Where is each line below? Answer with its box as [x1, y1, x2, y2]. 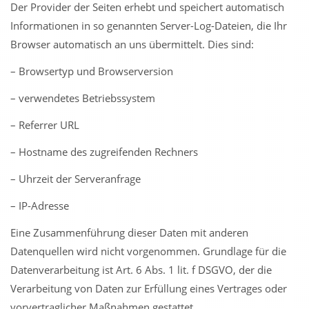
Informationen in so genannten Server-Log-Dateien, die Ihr [10, 19, 287, 32]
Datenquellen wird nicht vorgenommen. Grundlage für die [10, 244, 286, 258]
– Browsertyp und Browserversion [10, 64, 173, 78]
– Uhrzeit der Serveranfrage [10, 172, 141, 186]
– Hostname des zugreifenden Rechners [10, 145, 198, 159]
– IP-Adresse [10, 199, 69, 212]
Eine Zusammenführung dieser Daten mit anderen [10, 226, 248, 239]
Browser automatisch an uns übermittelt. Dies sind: [10, 37, 254, 51]
